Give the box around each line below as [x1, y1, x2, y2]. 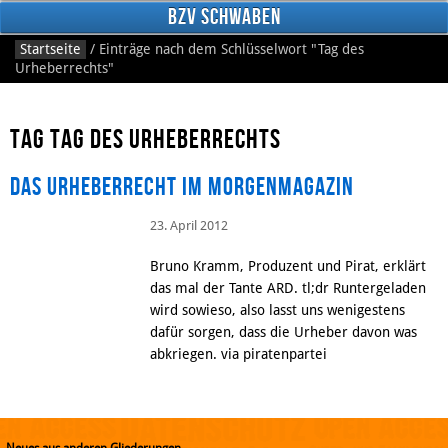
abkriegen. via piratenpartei [150, 345, 327, 362]
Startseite [20, 40, 81, 57]
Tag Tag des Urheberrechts [10, 123, 281, 156]
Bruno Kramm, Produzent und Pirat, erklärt [150, 257, 426, 274]
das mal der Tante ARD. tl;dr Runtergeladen [150, 279, 426, 296]
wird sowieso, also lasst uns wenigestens [150, 301, 405, 318]
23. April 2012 [150, 217, 228, 233]
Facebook [23, 231, 83, 247]
